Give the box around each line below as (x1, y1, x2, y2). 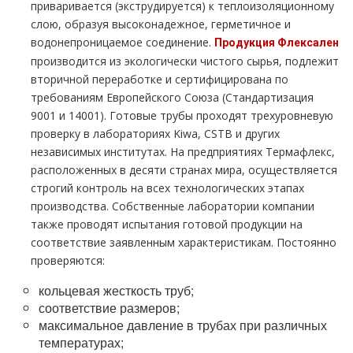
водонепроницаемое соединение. (31, 35, 214, 50)
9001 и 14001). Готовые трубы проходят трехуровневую (31, 108, 333, 123)
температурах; (39, 333, 124, 351)
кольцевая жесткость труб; (39, 281, 194, 299)
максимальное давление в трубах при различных (39, 316, 327, 334)
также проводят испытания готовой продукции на (31, 217, 303, 232)
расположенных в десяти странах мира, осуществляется (31, 162, 337, 177)
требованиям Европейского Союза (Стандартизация (31, 90, 314, 105)
